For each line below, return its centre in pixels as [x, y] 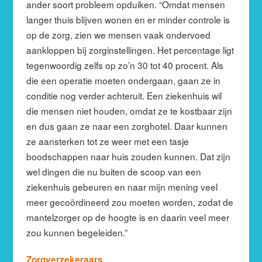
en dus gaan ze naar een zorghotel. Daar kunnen [127, 125]
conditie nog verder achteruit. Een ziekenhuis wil [124, 95]
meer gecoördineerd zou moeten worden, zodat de [130, 201]
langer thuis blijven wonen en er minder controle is [128, 19]
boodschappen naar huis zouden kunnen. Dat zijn [128, 156]
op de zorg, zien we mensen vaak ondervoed [118, 34]
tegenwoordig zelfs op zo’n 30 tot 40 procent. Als [125, 65]
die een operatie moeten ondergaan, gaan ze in [123, 80]
